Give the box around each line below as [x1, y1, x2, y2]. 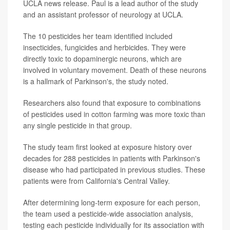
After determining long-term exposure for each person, [23, 197, 200, 208]
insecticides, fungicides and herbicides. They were [23, 42, 186, 53]
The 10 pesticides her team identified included [23, 31, 172, 42]
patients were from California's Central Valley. [23, 176, 170, 186]
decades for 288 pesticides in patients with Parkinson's [23, 153, 200, 164]
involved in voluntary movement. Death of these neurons [23, 65, 206, 75]
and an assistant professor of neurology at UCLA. [23, 9, 183, 20]
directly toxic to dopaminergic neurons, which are [23, 53, 182, 64]
